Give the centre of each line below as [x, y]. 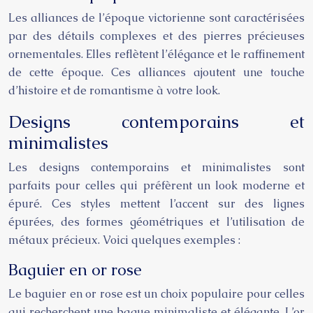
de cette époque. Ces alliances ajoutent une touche [156, 72]
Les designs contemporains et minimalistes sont [156, 167]
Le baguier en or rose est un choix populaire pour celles [156, 294]
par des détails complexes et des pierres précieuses [156, 36]
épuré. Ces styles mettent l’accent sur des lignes [156, 204]
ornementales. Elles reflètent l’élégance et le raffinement [156, 54]
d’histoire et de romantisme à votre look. [114, 90]
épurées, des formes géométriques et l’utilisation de [156, 222]
